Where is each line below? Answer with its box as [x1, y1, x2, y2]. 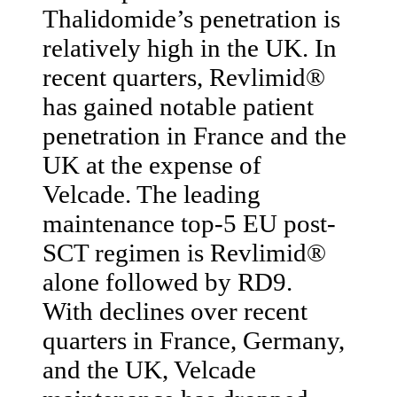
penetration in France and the [43, 121, 346, 150]
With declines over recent [43, 296, 307, 325]
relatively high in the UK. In [43, 33, 337, 62]
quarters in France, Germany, [43, 325, 345, 354]
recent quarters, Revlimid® [43, 62, 325, 91]
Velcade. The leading [43, 179, 261, 208]
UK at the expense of [43, 150, 261, 179]
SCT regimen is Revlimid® [43, 237, 326, 267]
